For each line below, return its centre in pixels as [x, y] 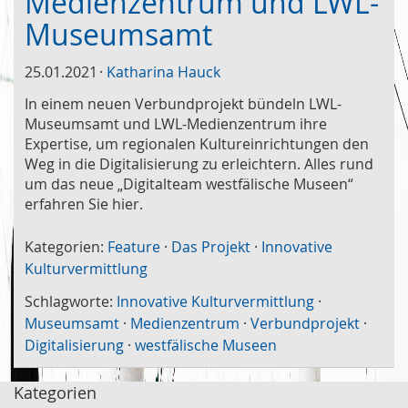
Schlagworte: [69, 301]
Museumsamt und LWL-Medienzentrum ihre [176, 123]
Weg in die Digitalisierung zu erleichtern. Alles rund [199, 163]
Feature [134, 246]
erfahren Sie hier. [84, 204]
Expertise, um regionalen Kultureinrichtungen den [197, 143]
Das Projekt [211, 246]
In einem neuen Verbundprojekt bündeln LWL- [183, 103]
